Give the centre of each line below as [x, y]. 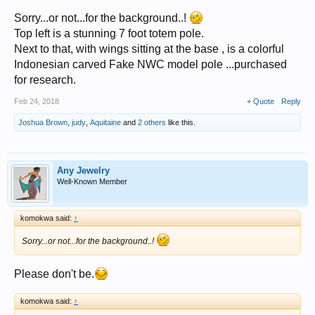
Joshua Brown [43, 122]
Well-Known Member [92, 181]
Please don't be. [54, 274]
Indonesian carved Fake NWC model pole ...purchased [150, 64]
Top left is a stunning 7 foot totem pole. [109, 33]
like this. [181, 122]
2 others [152, 122]
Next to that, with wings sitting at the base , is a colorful [149, 49]
